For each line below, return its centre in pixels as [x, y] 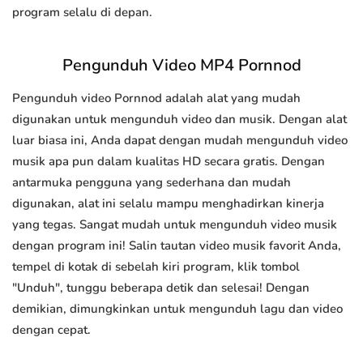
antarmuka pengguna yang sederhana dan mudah [152, 183]
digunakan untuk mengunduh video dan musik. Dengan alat [179, 120]
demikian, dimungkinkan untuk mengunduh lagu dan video [177, 309]
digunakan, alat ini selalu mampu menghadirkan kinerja [168, 204]
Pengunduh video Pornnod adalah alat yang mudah [156, 98]
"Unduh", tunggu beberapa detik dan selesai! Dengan [161, 288]
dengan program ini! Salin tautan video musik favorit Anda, [177, 246]
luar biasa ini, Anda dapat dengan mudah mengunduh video [180, 141]
